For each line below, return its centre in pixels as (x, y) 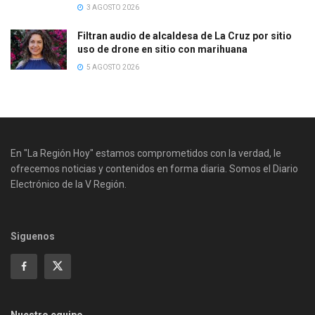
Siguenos (33, 236)
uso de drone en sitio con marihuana (162, 49)
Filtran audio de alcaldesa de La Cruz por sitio (185, 36)
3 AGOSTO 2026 (112, 7)
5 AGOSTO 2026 (112, 67)
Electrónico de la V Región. (69, 184)
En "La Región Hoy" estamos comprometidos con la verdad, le (146, 153)
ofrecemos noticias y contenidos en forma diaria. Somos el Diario (154, 168)
